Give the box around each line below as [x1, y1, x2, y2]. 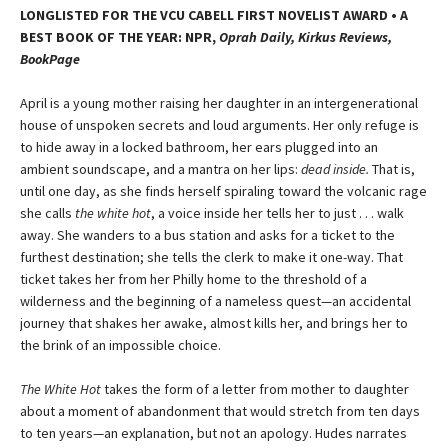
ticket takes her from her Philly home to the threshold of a [20, 269, 367, 288]
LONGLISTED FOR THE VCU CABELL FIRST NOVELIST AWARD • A [20, 5, 408, 24]
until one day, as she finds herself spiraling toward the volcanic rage [20, 181, 427, 200]
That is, [372, 159, 415, 178]
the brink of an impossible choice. [20, 335, 221, 354]
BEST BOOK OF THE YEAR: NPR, [20, 27, 219, 46]
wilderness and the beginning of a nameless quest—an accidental [20, 291, 411, 310]
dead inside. [301, 159, 372, 178]
